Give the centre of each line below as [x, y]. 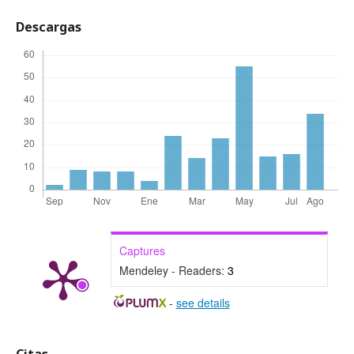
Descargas [49, 27]
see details [203, 303]
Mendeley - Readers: [173, 270]
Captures [142, 250]
